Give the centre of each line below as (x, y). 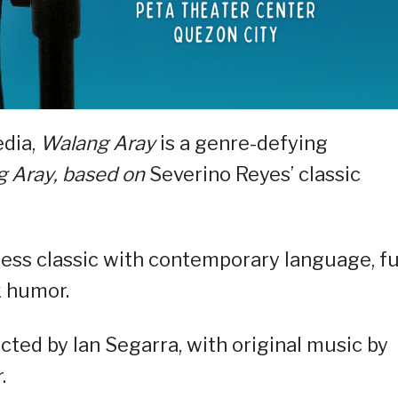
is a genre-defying (244, 143)
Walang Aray (100, 143)
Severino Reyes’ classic (255, 175)
